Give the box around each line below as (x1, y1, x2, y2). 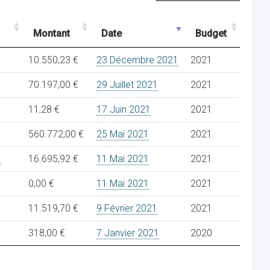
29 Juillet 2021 (96, 79, 158, 90)
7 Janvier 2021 (96, 227, 159, 239)
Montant (33, 28, 70, 39)
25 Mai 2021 (96, 128, 149, 140)
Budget (195, 28, 227, 39)
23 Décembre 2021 (96, 54, 178, 66)
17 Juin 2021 (96, 104, 151, 115)
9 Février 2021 (96, 202, 157, 214)
